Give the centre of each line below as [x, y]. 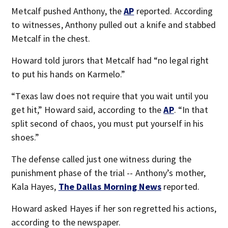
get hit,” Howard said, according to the [88, 110]
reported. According [174, 11]
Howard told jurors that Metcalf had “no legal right [110, 60]
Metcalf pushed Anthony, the [68, 11]
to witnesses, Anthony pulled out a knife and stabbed [114, 25]
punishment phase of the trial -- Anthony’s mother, [109, 173]
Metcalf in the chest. [51, 38]
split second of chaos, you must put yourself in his [108, 123]
